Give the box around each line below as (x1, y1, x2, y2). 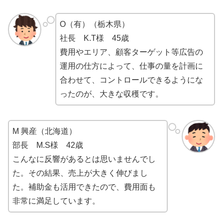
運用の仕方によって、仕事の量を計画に (59, 61, 203, 70)
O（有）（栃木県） (59, 19, 129, 28)
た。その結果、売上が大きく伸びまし (12, 168, 148, 177)
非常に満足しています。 (12, 196, 100, 205)
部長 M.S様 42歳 (12, 140, 83, 149)
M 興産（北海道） (12, 126, 77, 135)
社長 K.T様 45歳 (59, 33, 129, 42)
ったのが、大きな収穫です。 (59, 89, 163, 98)
